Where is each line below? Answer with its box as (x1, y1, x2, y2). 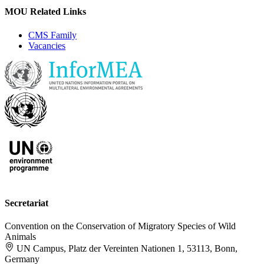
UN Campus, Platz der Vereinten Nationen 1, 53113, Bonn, (16, 243, 237, 254)
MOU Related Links (5, 6, 86, 17)
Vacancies (28, 40, 65, 51)
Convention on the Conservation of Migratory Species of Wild (5, 221, 236, 232)
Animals (5, 232, 36, 242)
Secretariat (5, 197, 48, 208)
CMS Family (28, 29, 77, 40)
